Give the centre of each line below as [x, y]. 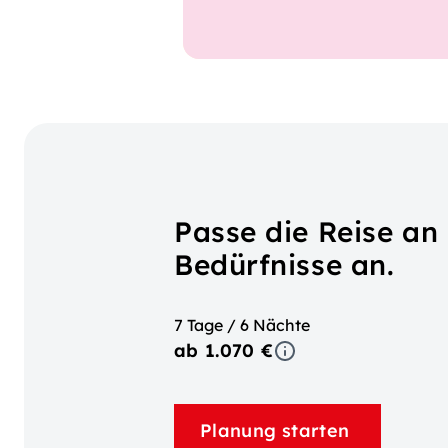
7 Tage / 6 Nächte [242, 325]
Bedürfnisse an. [284, 265]
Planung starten [277, 430]
